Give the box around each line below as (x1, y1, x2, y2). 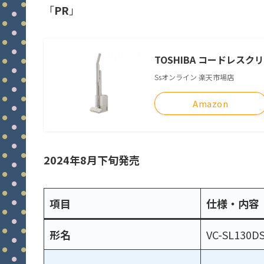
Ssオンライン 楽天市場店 (154, 72, 234, 82)
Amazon (193, 97, 229, 110)
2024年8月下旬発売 (44, 152, 140, 167)
